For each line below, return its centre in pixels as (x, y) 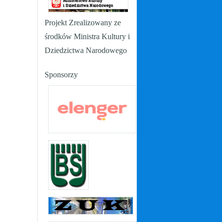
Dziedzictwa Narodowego (86, 50)
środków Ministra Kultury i (87, 36)
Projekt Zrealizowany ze (83, 23)
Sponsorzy (61, 75)
